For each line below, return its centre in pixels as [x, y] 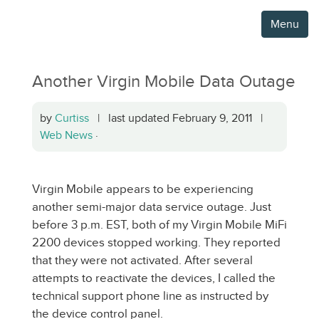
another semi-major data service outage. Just [152, 207]
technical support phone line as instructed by [150, 296]
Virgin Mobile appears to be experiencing [143, 189]
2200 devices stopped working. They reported [156, 242]
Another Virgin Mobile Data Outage [164, 81]
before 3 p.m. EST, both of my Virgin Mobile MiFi [159, 225]
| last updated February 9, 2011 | [179, 118]
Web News [66, 135]
